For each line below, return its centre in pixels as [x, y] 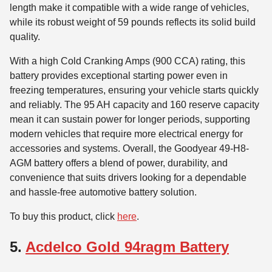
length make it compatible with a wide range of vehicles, [129, 8]
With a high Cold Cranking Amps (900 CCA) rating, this [127, 61]
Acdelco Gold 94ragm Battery [127, 247]
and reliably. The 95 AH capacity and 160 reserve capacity [134, 105]
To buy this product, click [63, 217]
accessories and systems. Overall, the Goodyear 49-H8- [129, 149]
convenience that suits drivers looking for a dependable [128, 178]
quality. [25, 37]
